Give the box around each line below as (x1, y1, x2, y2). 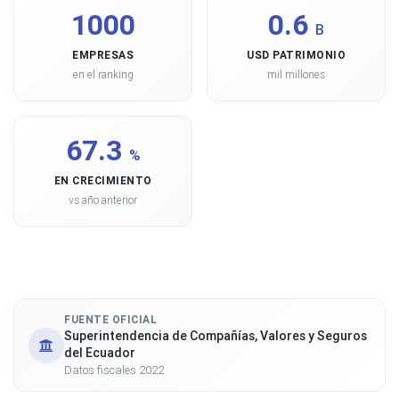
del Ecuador (64, 345, 135, 361)
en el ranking (72, 68, 134, 81)
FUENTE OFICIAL (64, 313, 157, 326)
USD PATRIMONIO (247, 48, 346, 61)
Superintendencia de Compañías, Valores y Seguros (64, 328, 367, 344)
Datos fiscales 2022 (64, 362, 164, 378)
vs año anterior (69, 193, 137, 207)
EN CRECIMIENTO (53, 174, 152, 187)
